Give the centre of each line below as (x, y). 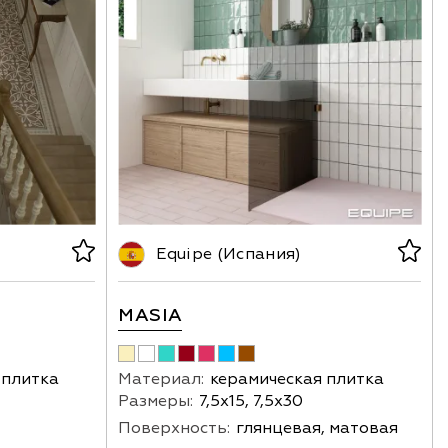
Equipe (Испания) (229, 254)
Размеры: (156, 401)
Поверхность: (174, 428)
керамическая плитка (297, 379)
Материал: (161, 379)
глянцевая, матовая (317, 428)
